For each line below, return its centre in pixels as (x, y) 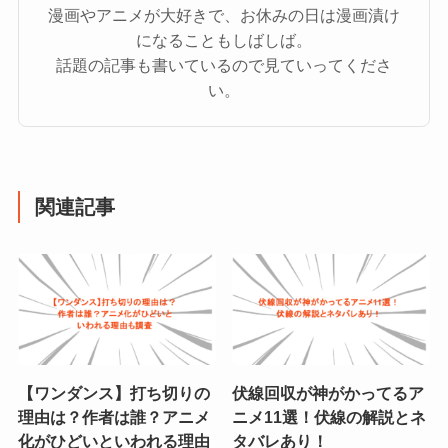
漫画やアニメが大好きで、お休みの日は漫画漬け (224, 15)
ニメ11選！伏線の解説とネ (329, 417)
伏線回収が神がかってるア (328, 393)
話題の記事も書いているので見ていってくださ (224, 65)
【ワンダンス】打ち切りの (113, 393)
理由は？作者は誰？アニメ (113, 417)
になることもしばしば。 (224, 40)
